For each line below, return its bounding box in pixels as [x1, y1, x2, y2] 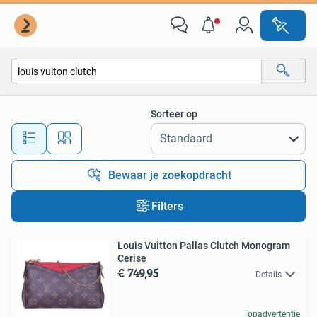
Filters [151, 200, 183, 213]
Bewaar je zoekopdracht [108, 168, 231, 182]
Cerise [117, 253, 146, 264]
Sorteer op [151, 108, 197, 120]
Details [255, 270, 282, 279]
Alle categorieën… [26, 96, 102, 108]
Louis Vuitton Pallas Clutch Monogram [117, 240, 290, 251]
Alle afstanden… [114, 126, 184, 138]
